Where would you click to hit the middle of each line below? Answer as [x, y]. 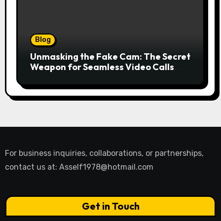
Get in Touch [110, 206]
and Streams [57, 77]
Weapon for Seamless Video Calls [102, 67]
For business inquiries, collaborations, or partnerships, [104, 153]
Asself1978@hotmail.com [106, 167]
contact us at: [32, 167]
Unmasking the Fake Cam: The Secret [110, 57]
